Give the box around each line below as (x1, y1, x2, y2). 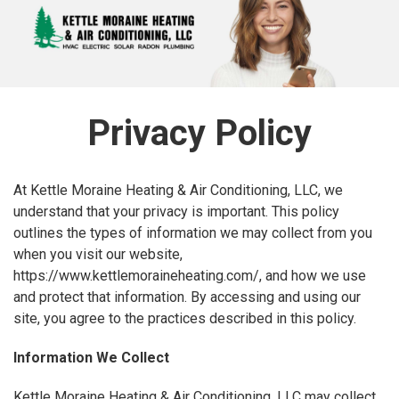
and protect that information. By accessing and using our (13, 289, 361, 306)
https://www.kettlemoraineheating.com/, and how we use (13, 267, 366, 285)
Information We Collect (13, 349, 169, 367)
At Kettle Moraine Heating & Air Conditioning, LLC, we (13, 182, 343, 199)
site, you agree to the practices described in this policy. (13, 310, 356, 328)
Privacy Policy (87, 112, 312, 155)
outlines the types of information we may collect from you (13, 224, 372, 242)
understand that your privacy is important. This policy (13, 203, 339, 221)
